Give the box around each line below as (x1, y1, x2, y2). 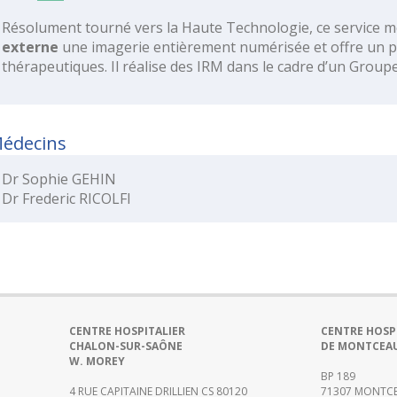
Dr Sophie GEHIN (2, 168, 116, 189)
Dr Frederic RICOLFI (2, 188, 131, 208)
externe (2, 36, 58, 57)
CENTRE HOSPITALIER (69, 323, 185, 339)
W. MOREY (69, 353, 125, 369)
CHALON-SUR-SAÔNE (69, 338, 183, 354)
